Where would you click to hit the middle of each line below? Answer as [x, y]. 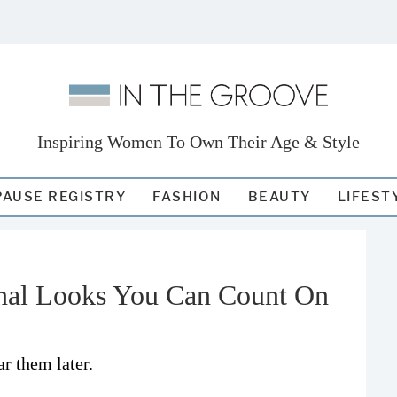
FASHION [187, 197]
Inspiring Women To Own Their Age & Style [198, 142]
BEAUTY [279, 197]
